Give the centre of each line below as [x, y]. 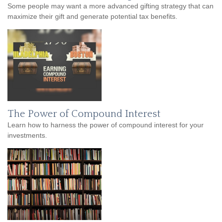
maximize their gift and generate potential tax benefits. [92, 16]
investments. [27, 135]
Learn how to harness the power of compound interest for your [106, 125]
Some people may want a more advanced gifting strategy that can [111, 6]
